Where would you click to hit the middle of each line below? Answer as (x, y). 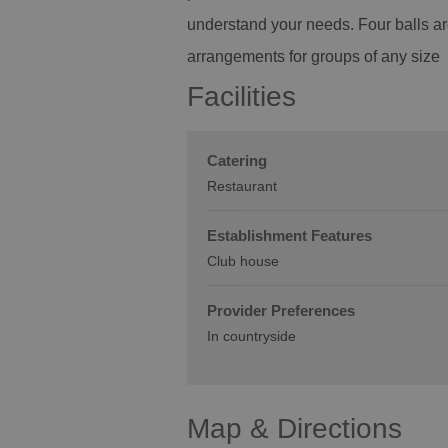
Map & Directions (294, 428)
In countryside (251, 336)
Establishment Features (289, 235)
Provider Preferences (281, 310)
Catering (237, 160)
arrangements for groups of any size (313, 56)
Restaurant (242, 186)
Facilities (241, 96)
